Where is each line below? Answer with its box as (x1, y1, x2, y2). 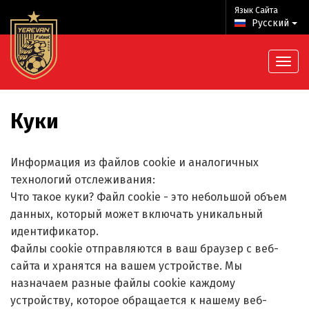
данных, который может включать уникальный (10, 208, 263, 221)
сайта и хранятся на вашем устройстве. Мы (10, 259, 242, 272)
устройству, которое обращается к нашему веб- (10, 294, 267, 307)
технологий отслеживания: (10, 173, 155, 186)
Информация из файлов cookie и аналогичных (10, 156, 259, 169)
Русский (252, 17, 292, 29)
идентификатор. (10, 225, 101, 238)
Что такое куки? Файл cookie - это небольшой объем (10, 190, 287, 203)
